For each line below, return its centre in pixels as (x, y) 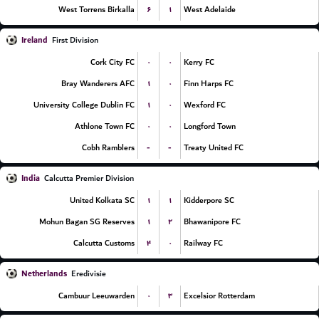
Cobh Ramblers (108, 148)
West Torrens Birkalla (96, 10)
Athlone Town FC (105, 126)
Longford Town (210, 126)
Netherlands (44, 274)
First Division (75, 40)
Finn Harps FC (209, 84)
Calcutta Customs (104, 243)
